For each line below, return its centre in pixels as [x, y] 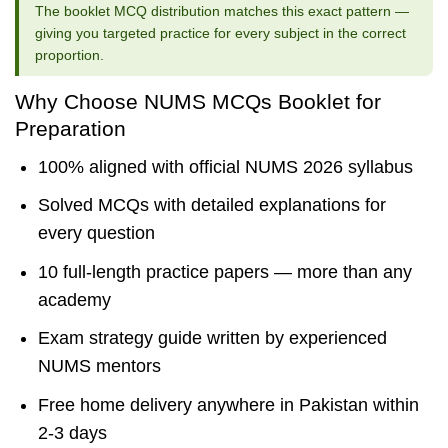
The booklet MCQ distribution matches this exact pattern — [222, 10]
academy [74, 299]
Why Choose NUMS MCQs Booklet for [198, 101]
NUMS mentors [99, 366]
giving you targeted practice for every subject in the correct [220, 32]
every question [96, 233]
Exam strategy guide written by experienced [212, 338]
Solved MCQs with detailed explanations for [211, 205]
